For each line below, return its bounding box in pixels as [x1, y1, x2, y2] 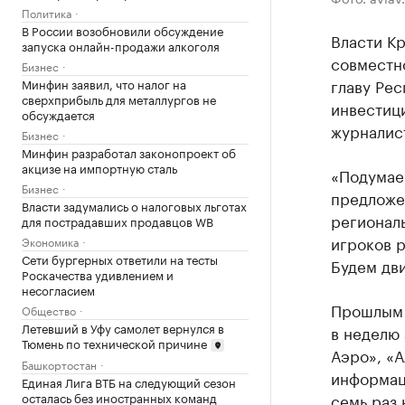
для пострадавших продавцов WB [22, 211, 213, 230]
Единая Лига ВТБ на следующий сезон [22, 372, 236, 391]
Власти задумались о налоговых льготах [22, 195, 247, 214]
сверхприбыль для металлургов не [22, 89, 216, 108]
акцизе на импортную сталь [22, 157, 177, 176]
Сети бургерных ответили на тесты [22, 249, 218, 268]
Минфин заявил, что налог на [22, 73, 186, 92]
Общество [22, 300, 76, 318]
